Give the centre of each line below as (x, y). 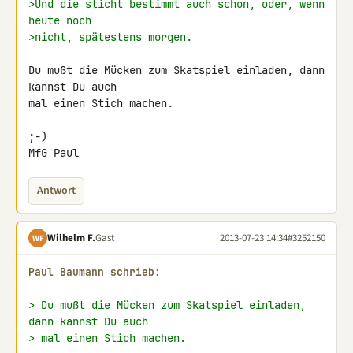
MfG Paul (54, 153)
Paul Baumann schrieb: (95, 272)
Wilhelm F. (71, 238)
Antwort (56, 191)
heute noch (60, 20)
